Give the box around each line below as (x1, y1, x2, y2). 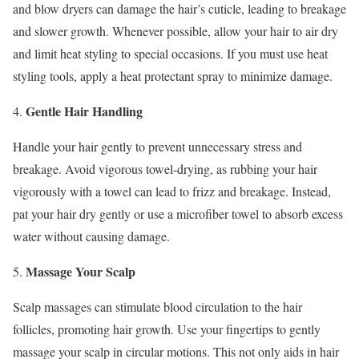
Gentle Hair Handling (26, 101, 143, 120)
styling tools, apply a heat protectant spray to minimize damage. (13, 67, 333, 84)
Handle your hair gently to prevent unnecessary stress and (13, 137, 302, 155)
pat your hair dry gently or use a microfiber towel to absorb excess (13, 204, 343, 222)
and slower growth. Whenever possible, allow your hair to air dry (13, 22, 338, 39)
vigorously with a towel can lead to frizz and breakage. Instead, (13, 182, 331, 200)
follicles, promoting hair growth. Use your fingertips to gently (13, 320, 321, 337)
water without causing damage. (13, 227, 170, 244)
